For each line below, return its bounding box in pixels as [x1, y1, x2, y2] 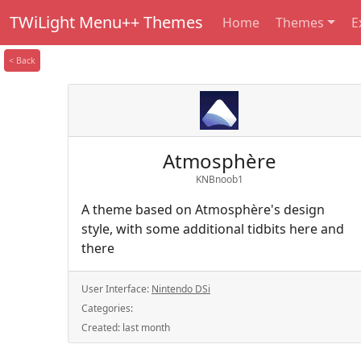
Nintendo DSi [151, 282, 210, 296]
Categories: [81, 301, 133, 315]
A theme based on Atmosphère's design [81, 201, 325, 218]
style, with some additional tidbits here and [81, 220, 344, 238]
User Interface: [81, 282, 151, 296]
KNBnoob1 [195, 172, 243, 186]
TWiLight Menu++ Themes [10, 11, 203, 33]
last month [122, 321, 170, 334]
